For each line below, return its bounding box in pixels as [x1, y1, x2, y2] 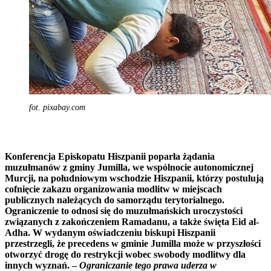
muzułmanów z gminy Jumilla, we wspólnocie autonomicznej [5, 162, 253, 172]
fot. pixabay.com [29, 102, 85, 112]
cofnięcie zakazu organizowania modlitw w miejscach [5, 183, 222, 194]
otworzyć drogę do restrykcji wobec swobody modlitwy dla [5, 249, 246, 260]
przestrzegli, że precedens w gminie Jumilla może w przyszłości [5, 238, 261, 249]
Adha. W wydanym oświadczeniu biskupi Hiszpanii [5, 227, 215, 238]
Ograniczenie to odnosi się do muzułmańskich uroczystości [5, 205, 243, 216]
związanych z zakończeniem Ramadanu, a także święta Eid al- [5, 216, 259, 227]
